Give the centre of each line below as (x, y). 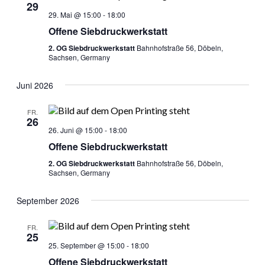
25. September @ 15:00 (86, 245)
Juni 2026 (35, 85)
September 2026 (48, 201)
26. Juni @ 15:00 (75, 130)
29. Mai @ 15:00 (75, 14)
